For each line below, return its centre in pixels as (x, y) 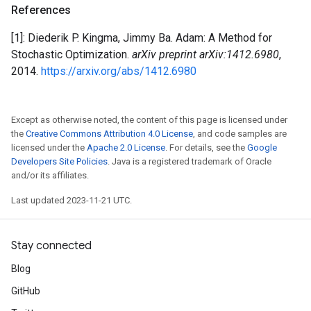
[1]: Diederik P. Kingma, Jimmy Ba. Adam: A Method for (142, 38)
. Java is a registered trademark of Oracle (190, 161)
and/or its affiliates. (50, 175)
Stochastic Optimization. (72, 54)
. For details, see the (206, 148)
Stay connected (51, 246)
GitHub (26, 291)
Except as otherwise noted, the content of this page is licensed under (149, 120)
